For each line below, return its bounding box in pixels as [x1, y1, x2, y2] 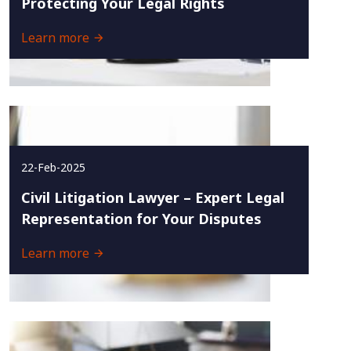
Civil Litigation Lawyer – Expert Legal [21, 188, 284, 207]
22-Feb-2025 [21, 160, 85, 175]
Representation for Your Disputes [21, 209, 262, 228]
